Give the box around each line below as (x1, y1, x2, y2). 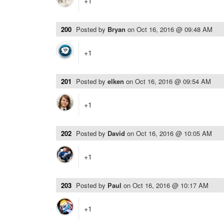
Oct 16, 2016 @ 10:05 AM (136, 128, 212, 138)
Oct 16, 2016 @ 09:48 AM (136, 24, 212, 34)
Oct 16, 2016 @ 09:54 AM (135, 76, 211, 86)
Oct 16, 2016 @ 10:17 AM (132, 180, 208, 190)
